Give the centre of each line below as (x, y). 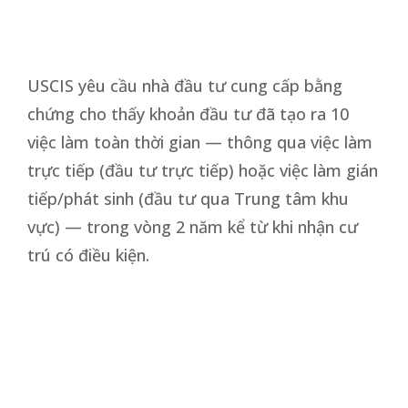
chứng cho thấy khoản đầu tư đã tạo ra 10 (188, 113)
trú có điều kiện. (88, 255)
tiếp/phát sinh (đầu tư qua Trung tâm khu (188, 198)
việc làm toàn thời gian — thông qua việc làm (200, 142)
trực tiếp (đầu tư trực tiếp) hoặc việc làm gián (203, 170)
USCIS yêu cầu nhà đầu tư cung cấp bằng (185, 85)
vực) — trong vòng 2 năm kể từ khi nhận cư (193, 226)
